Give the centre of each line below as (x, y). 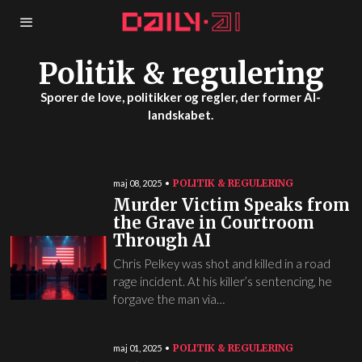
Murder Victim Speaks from (231, 205)
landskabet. (181, 115)
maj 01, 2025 (137, 348)
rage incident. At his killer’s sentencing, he (222, 281)
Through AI (162, 240)
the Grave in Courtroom (213, 223)
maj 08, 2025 (137, 183)
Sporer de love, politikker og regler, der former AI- (181, 97)
